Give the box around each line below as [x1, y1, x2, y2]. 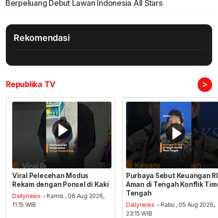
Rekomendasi [14, 33, 70, 43]
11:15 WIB [12, 201, 36, 209]
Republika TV [6, 79, 56, 90]
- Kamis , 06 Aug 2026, [42, 192, 105, 200]
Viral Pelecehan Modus [12, 171, 89, 180]
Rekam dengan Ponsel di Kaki [12, 180, 109, 188]
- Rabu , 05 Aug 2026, [156, 201, 215, 209]
